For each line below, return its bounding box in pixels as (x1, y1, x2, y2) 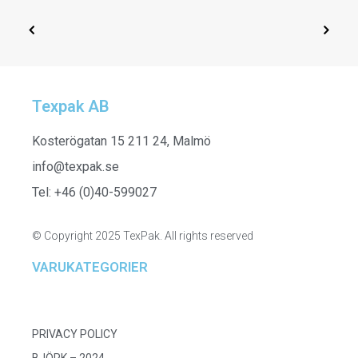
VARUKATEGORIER (32, 259, 148, 275)
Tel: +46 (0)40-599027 (32, 185, 157, 200)
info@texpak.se (32, 159, 119, 174)
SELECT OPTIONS (139, 119, 219, 130)
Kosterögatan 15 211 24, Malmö (32, 133, 211, 149)
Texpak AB (32, 97, 109, 116)
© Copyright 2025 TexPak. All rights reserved (32, 229, 253, 242)
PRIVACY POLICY (32, 328, 117, 340)
